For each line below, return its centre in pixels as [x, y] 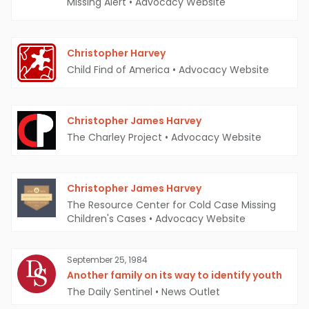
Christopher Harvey [116, 53]
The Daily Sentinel [110, 292]
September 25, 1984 [107, 260]
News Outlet [191, 292]
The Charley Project [114, 138]
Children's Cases [107, 219]
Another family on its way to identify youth [175, 276]
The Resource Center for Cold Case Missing [171, 205]
